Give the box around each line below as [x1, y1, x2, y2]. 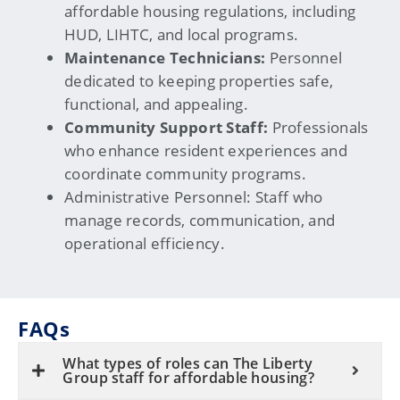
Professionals [268, 117, 369, 137]
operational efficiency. [64, 233, 225, 254]
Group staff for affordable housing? [62, 368, 319, 387]
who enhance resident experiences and [64, 140, 347, 161]
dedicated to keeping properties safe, [64, 71, 334, 91]
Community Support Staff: [64, 117, 269, 137]
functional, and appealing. [64, 94, 248, 114]
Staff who [251, 187, 323, 207]
